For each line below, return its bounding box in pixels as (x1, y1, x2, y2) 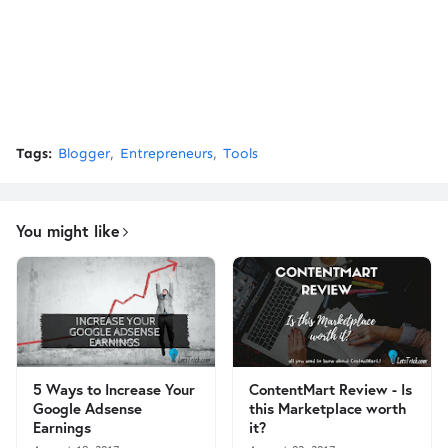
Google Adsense (33, 398, 142, 419)
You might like (16, 220, 120, 242)
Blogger (58, 145, 110, 163)
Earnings (33, 417, 91, 438)
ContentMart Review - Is (249, 379, 412, 400)
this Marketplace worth (249, 398, 406, 419)
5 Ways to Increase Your (33, 379, 195, 400)
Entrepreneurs (120, 145, 213, 163)
